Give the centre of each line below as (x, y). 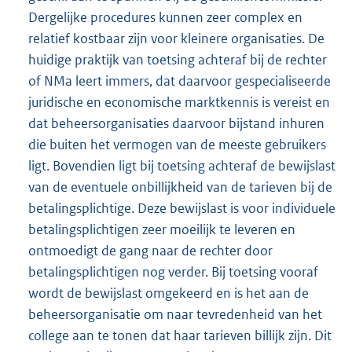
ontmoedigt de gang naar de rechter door (150, 251)
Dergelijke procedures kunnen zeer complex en (165, 18)
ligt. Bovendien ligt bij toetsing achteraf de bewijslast (182, 166)
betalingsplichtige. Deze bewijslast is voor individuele (182, 209)
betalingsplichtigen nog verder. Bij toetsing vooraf (173, 272)
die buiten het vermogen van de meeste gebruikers (177, 145)
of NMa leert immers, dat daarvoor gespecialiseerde (180, 81)
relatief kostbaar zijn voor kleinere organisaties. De (176, 39)
